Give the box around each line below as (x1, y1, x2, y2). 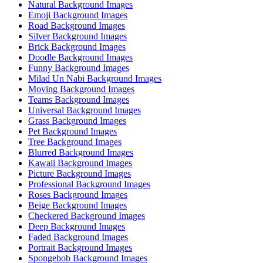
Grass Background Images (28, 116, 126, 126)
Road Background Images (28, 21, 125, 31)
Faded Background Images (28, 232, 128, 242)
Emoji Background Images (28, 10, 127, 21)
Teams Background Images (28, 95, 129, 105)
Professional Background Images (28, 179, 150, 190)
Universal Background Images (28, 105, 141, 116)
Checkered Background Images (28, 211, 145, 221)
